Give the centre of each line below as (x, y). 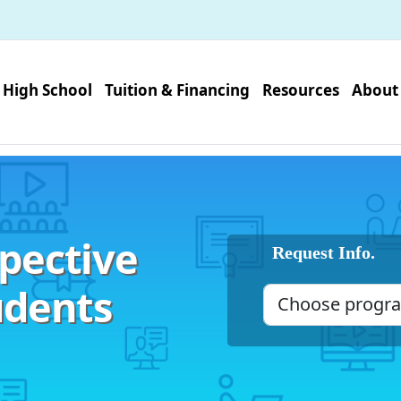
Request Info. (324, 252)
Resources (300, 90)
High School (47, 90)
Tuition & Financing (177, 90)
